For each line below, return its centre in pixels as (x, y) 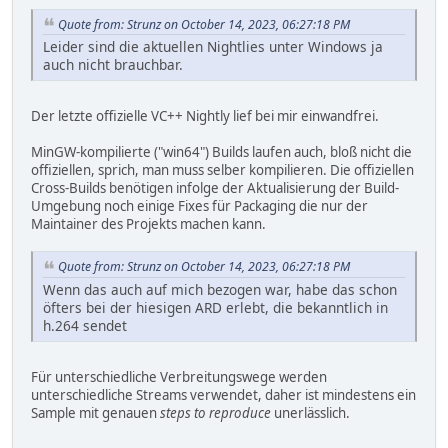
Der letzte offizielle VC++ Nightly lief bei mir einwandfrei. (205, 116)
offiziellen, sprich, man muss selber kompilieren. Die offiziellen (222, 170)
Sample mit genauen (95, 413)
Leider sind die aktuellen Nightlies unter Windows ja (213, 47)
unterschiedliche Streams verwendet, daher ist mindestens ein (223, 395)
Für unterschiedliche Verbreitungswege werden (179, 377)
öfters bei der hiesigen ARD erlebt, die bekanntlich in (215, 308)
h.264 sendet (85, 326)
